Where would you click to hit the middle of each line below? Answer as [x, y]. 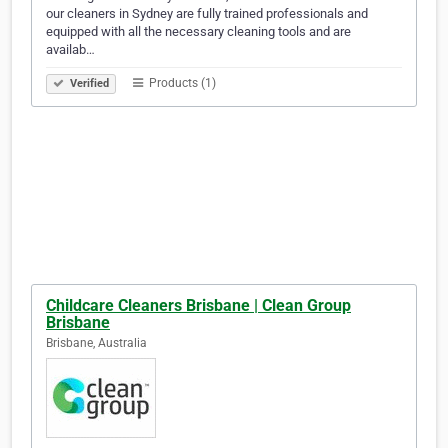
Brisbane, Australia [96, 343]
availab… [70, 50]
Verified [88, 84]
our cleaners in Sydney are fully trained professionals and [207, 14]
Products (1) [181, 83]
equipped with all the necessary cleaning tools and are [198, 32]
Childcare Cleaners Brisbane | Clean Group [198, 306]
